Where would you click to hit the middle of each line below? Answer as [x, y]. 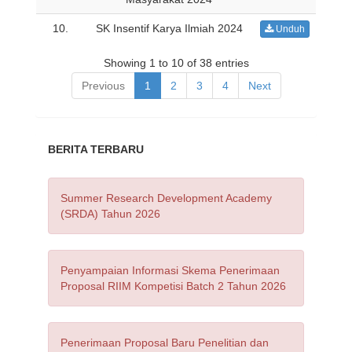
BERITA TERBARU [96, 149]
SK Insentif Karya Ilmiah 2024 [169, 28]
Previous [103, 86]
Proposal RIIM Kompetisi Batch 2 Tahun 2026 [173, 286]
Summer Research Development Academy [166, 198]
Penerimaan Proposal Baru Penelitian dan [165, 343]
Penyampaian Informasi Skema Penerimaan [170, 270]
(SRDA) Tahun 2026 [110, 214]
